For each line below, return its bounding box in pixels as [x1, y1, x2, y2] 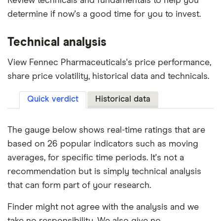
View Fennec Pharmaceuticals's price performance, [7, 58, 211, 68]
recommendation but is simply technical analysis [7, 167, 201, 177]
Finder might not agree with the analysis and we [7, 203, 199, 212]
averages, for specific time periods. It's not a [7, 153, 184, 163]
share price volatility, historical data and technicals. [7, 72, 209, 81]
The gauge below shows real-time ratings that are [7, 126, 205, 135]
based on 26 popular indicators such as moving [7, 140, 198, 149]
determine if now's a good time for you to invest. [7, 10, 201, 19]
